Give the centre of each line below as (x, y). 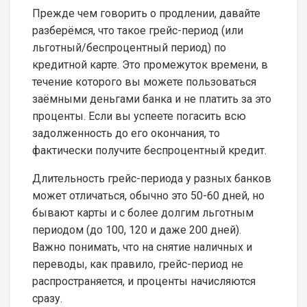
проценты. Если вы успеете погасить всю (139, 116)
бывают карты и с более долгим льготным (143, 212)
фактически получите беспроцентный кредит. (149, 150)
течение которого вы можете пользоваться (144, 82)
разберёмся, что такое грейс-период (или (138, 30)
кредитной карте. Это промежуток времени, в (150, 64)
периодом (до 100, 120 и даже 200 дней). (137, 230)
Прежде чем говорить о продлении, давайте (146, 13)
